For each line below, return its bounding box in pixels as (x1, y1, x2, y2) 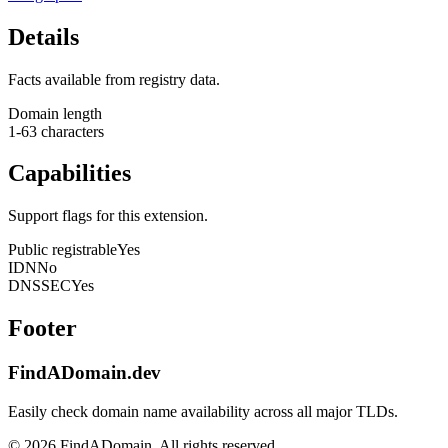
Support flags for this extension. (8, 207, 208, 225)
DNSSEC (8, 277, 71, 295)
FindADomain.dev (8, 362, 161, 384)
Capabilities (8, 160, 131, 187)
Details (8, 23, 79, 50)
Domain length (8, 104, 102, 122)
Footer (8, 315, 77, 342)
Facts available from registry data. (8, 70, 220, 88)
